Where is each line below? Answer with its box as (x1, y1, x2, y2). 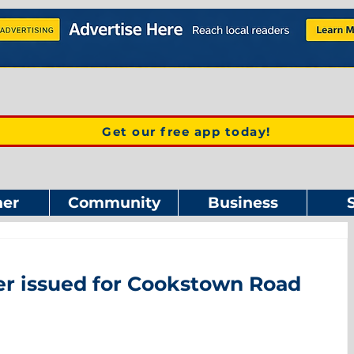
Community (67, 194, 160, 212)
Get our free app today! (102, 123, 271, 139)
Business (207, 194, 278, 212)
